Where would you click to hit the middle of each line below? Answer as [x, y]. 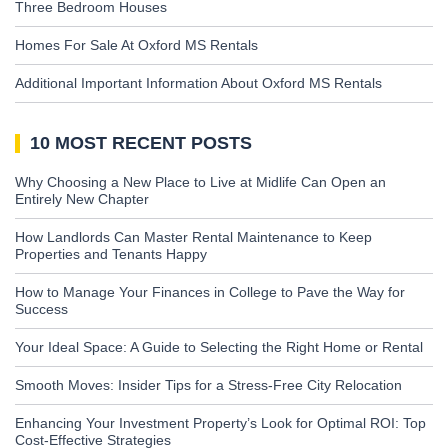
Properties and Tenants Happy [111, 254]
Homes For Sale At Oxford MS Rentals [136, 45]
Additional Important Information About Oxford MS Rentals [198, 83]
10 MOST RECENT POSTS [141, 143]
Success [41, 309]
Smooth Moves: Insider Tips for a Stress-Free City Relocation [208, 385]
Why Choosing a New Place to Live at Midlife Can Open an [200, 182]
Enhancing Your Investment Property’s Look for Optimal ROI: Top [220, 423]
